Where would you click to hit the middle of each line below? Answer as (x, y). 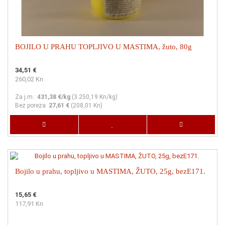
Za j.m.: (26, 97)
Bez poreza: (32, 105)
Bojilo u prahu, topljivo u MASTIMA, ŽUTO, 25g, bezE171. (110, 171)
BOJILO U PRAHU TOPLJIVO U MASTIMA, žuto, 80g (103, 46)
